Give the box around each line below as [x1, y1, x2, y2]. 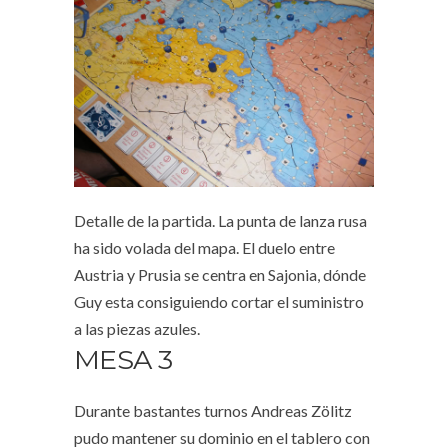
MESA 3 [74, 343, 173, 377]
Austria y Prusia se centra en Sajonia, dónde [74, 265, 366, 285]
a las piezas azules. [74, 319, 200, 339]
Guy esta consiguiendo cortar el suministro [74, 292, 364, 312]
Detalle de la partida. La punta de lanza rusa [74, 211, 367, 231]
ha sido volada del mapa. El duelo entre [74, 238, 335, 258]
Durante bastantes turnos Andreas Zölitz [74, 401, 352, 421]
